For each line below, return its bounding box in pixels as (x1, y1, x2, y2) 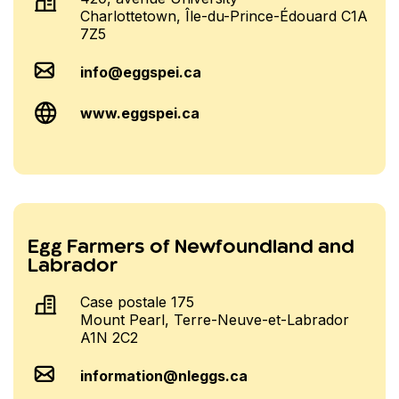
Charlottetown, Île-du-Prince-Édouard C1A (80, 6, 369, 25)
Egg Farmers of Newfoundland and (28, 238, 354, 256)
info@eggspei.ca (80, 63, 202, 82)
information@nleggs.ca (80, 366, 248, 385)
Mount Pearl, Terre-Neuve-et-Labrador (80, 310, 350, 329)
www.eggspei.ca (80, 103, 200, 122)
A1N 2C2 (80, 328, 139, 346)
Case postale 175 (80, 292, 195, 311)
